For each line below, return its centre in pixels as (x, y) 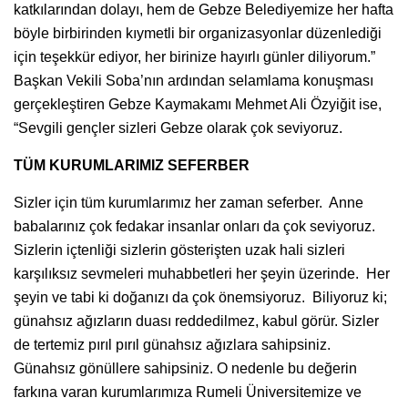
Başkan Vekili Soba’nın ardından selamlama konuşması (194, 80)
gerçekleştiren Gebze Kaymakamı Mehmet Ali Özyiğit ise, (198, 104)
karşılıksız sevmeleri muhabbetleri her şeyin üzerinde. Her (202, 273)
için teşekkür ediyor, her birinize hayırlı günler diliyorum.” (194, 56)
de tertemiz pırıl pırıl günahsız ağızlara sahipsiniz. (172, 344)
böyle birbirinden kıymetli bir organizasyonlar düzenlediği (198, 33)
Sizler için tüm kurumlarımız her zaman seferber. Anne (189, 202)
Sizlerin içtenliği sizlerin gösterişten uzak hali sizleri (179, 250)
